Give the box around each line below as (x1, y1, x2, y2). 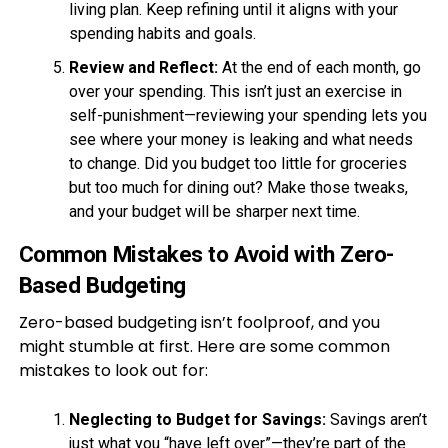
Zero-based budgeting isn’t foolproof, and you (18, 311, 380, 334)
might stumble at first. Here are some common (18, 335, 390, 358)
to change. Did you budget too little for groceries (68, 154, 407, 173)
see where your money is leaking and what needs (68, 130, 413, 149)
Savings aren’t (325, 410, 427, 429)
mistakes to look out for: (18, 359, 208, 382)
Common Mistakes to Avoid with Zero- (18, 241, 394, 267)
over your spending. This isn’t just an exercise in (68, 82, 402, 101)
